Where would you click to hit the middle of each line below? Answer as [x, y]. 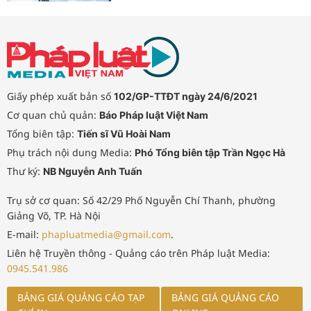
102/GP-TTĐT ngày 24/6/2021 [186, 96]
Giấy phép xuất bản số [60, 96]
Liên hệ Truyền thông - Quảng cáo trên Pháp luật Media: [138, 253]
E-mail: [24, 235]
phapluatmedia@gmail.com [106, 235]
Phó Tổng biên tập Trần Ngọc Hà [210, 153]
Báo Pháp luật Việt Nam [154, 115]
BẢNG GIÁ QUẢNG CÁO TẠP [81, 298]
